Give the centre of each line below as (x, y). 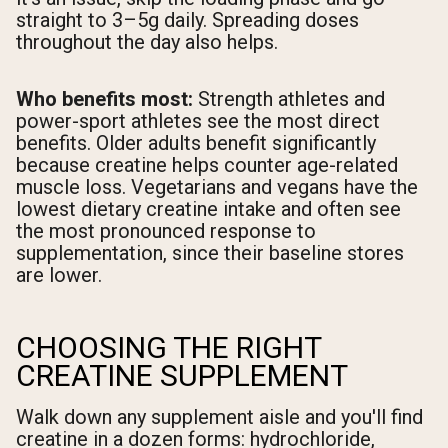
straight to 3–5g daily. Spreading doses (187, 20)
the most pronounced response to (166, 231)
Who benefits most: (104, 99)
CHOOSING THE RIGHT (168, 348)
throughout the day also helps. (147, 42)
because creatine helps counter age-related (207, 165)
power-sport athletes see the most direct (198, 121)
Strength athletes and (289, 99)
